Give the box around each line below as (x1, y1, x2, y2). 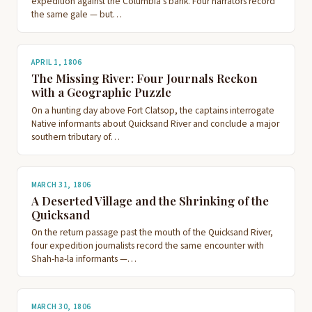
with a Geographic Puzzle (31, 84, 171, 100)
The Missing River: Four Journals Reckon (31, 70, 258, 86)
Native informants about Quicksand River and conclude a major (31, 116, 279, 130)
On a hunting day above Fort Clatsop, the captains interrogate (31, 103, 274, 117)
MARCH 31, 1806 (31, 179, 91, 190)
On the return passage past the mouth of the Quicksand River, (31, 226, 273, 240)
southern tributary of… (31, 130, 120, 143)
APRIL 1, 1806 (31, 57, 82, 68)
